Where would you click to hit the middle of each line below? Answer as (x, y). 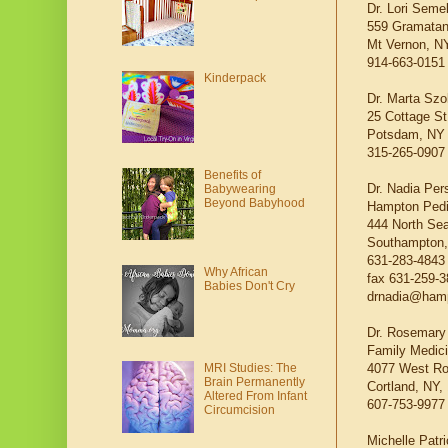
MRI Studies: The (250, 368)
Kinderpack (234, 78)
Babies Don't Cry (249, 285)
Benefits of (232, 174)
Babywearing (239, 188)
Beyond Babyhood (254, 202)
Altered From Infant (255, 396)
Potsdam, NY (406, 135)
